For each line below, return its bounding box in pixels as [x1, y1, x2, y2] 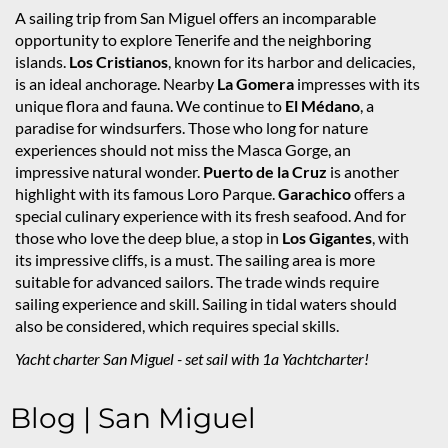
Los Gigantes [282, 228, 372, 248]
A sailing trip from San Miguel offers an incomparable [15, 8, 376, 28]
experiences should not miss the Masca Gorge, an [15, 140, 351, 160]
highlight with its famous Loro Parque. [15, 184, 278, 204]
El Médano [285, 96, 360, 116]
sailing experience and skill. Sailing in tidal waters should [15, 294, 397, 314]
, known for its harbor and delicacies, [168, 52, 415, 72]
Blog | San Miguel [10, 401, 256, 436]
